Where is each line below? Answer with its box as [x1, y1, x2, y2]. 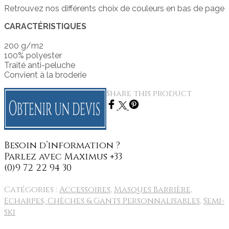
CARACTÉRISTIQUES [4, 21, 86, 31]
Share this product [106, 87, 192, 99]
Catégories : [4, 184, 59, 195]
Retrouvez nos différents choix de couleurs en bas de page [4, 3, 224, 13]
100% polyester [4, 50, 62, 60]
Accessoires [59, 184, 110, 195]
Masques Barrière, [114, 184, 192, 195]
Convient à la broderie [4, 70, 86, 80]
